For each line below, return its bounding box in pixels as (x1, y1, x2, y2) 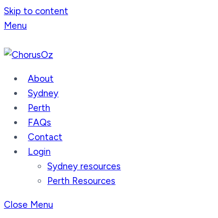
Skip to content (4, 5, 68, 17)
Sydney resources (47, 160, 121, 172)
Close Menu (4, 199, 53, 210)
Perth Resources (47, 175, 116, 186)
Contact (28, 131, 63, 143)
